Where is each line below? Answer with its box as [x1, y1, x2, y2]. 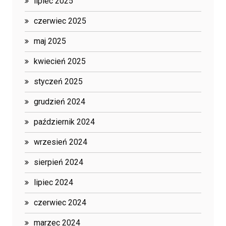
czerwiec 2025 [34, 16, 86, 26]
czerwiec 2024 [34, 198, 86, 208]
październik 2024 [34, 117, 95, 127]
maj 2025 [34, 36, 66, 46]
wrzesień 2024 [34, 137, 87, 147]
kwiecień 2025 [34, 56, 86, 67]
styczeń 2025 [34, 77, 83, 87]
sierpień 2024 [34, 157, 83, 167]
